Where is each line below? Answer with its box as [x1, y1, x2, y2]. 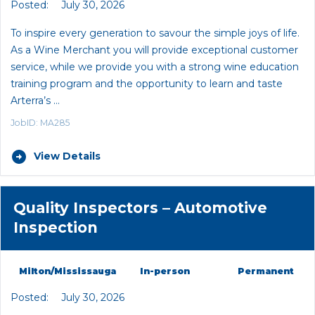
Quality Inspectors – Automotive [13, 199, 267, 217]
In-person [140, 265, 190, 276]
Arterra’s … [11, 94, 60, 108]
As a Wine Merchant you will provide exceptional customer [11, 44, 298, 57]
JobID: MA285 [11, 117, 70, 128]
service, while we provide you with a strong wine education [11, 60, 299, 74]
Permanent [237, 265, 294, 276]
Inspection [13, 219, 98, 237]
